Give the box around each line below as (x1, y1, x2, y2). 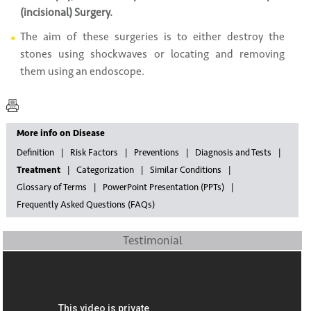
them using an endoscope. (19, 65, 144, 78)
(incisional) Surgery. (19, 6, 112, 19)
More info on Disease (16, 128, 105, 139)
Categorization (76, 165, 134, 176)
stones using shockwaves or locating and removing (19, 47, 285, 61)
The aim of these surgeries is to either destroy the (19, 30, 285, 44)
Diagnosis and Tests (194, 147, 271, 158)
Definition (16, 147, 54, 158)
